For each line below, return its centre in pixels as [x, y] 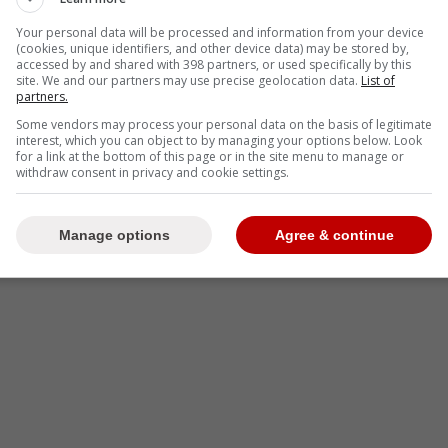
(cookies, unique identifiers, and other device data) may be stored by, [212, 48]
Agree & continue [334, 235]
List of [378, 80]
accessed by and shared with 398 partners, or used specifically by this [213, 64]
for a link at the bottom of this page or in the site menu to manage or [210, 156]
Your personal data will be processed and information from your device [220, 32]
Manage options [114, 235]
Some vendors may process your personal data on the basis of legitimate [224, 124]
